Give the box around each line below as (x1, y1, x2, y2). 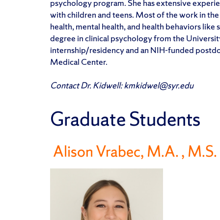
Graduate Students (50, 106, 200, 132)
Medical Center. (50, 56, 108, 67)
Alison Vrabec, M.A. (53, 141, 179, 161)
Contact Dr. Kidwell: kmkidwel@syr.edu (50, 80, 193, 91)
